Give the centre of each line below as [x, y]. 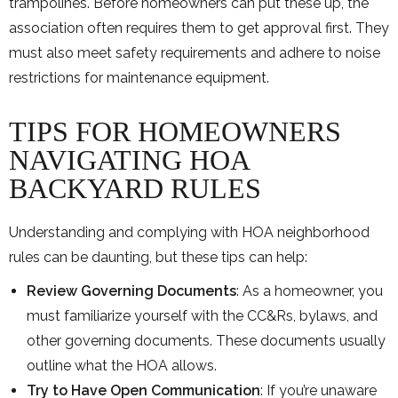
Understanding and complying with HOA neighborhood [189, 232]
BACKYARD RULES [135, 188]
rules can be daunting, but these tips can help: [158, 257]
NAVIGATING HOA [129, 159]
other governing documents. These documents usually [206, 340]
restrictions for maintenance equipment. [141, 77]
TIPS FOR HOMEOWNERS [175, 131]
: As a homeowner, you [310, 291]
